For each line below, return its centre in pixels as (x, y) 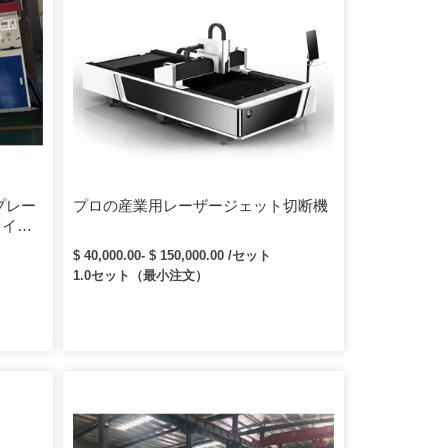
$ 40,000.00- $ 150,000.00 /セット (172, 255)
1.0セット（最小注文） (141, 275)
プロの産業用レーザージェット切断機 (201, 205)
